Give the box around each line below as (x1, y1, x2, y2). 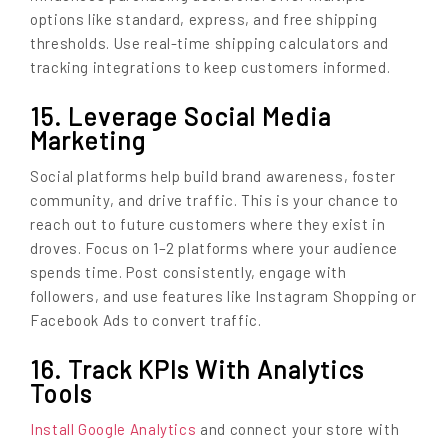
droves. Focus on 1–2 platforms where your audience (30, 239, 399, 258)
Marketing (30, 124, 146, 155)
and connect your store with (196, 420, 400, 439)
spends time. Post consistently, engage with (30, 263, 347, 282)
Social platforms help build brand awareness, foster (30, 167, 396, 186)
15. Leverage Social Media (30, 100, 331, 131)
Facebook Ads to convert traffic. (30, 311, 262, 330)
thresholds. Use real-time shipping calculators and (30, 34, 390, 53)
